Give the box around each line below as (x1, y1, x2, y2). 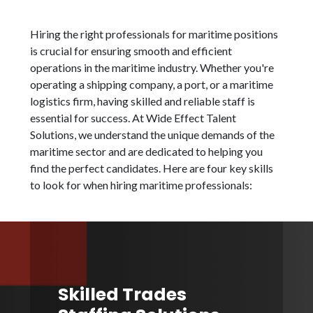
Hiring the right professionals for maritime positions (30, 27, 279, 41)
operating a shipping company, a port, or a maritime (30, 78, 274, 92)
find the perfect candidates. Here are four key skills (30, 161, 274, 175)
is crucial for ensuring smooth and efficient (30, 44, 233, 58)
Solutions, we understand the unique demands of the (30, 128, 275, 142)
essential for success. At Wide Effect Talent (30, 111, 237, 125)
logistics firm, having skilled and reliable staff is (30, 94, 256, 108)
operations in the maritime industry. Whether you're (30, 61, 275, 75)
